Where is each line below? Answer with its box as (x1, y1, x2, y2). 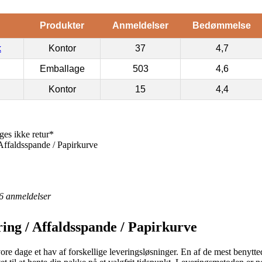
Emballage (39, 63, 85, 74)
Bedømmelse (192, 20, 251, 30)
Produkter (39, 20, 84, 30)
